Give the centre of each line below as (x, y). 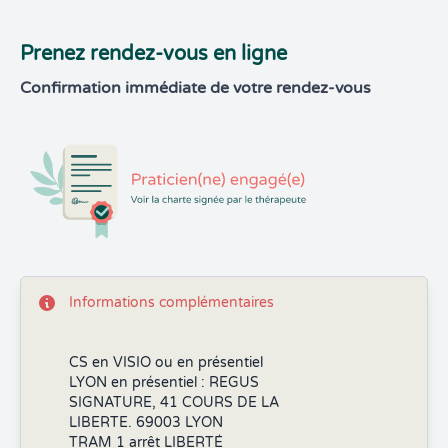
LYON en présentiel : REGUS (164, 382)
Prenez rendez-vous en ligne (153, 54)
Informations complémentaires (171, 302)
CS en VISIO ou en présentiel (168, 362)
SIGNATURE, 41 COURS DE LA (174, 402)
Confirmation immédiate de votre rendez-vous (195, 88)
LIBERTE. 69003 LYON (146, 422)
